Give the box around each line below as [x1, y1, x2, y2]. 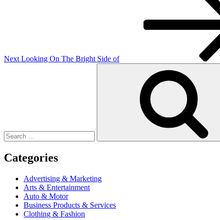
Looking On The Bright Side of [21, 54, 119, 63]
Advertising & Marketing [24, 174, 102, 183]
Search [3, 62, 25, 71]
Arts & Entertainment [24, 183, 90, 192]
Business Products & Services [24, 200, 116, 209]
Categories [4, 151, 58, 164]
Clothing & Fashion [24, 209, 85, 218]
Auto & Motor [24, 192, 68, 200]
